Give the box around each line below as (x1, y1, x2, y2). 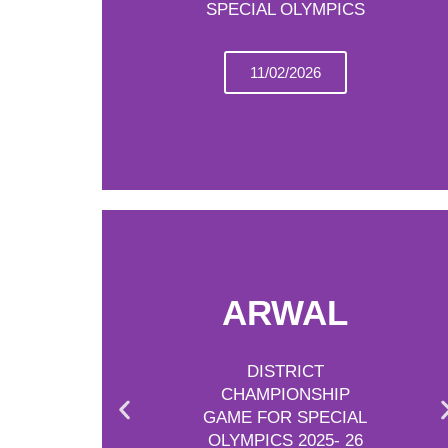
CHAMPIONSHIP (220, 385, 350, 404)
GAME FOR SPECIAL (203, 408, 368, 427)
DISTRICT (246, 362, 324, 381)
